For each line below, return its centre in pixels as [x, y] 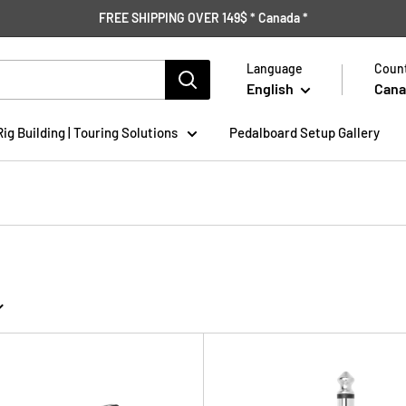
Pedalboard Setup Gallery [304, 132]
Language [275, 69]
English [270, 89]
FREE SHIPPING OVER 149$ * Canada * [203, 18]
